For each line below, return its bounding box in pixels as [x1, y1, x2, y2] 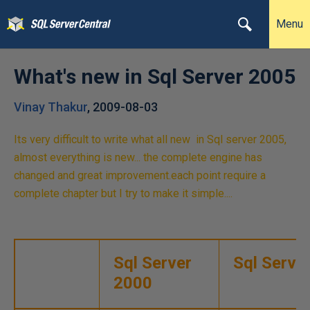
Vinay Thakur [14, 100, 87, 114]
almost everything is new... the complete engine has [14, 151, 262, 164]
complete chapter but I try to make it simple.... [14, 187, 232, 200]
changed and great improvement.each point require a [14, 169, 266, 182]
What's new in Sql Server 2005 [14, 64, 295, 89]
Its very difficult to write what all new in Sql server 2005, [14, 133, 286, 146]
